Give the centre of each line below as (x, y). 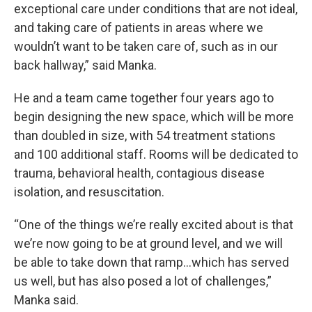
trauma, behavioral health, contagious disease (139, 173)
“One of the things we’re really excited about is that (154, 224)
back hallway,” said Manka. (85, 65)
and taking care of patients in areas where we (139, 27)
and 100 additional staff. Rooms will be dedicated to (156, 154)
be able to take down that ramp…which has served (151, 262)
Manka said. (46, 299)
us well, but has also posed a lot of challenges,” (143, 281)
